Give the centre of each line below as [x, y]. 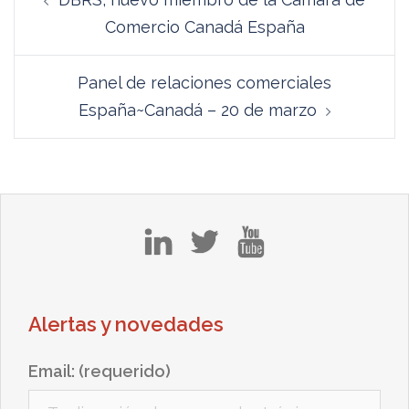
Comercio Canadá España [204, 27]
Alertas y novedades [126, 324]
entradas [67, 39]
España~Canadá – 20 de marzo [197, 110]
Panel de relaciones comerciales [204, 83]
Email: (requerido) [100, 371]
